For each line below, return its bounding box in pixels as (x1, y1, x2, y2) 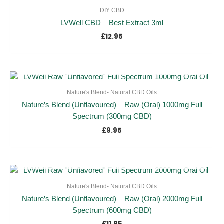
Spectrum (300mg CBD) (72, 112, 152, 121)
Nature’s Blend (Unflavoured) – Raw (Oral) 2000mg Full (21, 195, 202, 203)
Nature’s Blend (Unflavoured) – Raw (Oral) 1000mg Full (21, 101, 202, 109)
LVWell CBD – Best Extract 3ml (60, 18, 163, 27)
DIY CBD (99, 6, 124, 14)
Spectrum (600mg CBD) (72, 206, 152, 215)
